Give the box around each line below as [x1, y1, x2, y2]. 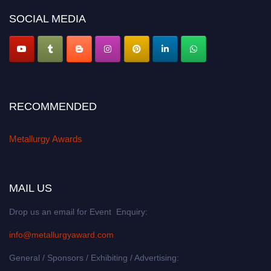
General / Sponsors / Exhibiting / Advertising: [9, 253, 179, 263]
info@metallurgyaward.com [9, 230, 114, 240]
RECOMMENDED [9, 100, 97, 113]
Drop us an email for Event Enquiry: [9, 207, 148, 217]
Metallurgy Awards [9, 134, 82, 145]
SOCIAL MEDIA [9, 12, 86, 25]
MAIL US [9, 182, 52, 195]
